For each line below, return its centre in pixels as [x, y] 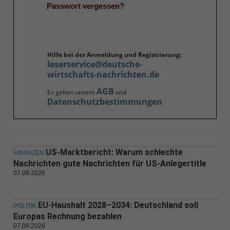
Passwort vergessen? [85, 6]
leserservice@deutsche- [94, 64]
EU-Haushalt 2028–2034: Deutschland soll [118, 205]
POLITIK [25, 206]
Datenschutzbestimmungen [104, 101]
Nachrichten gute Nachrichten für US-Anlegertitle [110, 163]
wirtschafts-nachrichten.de [103, 75]
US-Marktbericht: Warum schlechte [114, 152]
